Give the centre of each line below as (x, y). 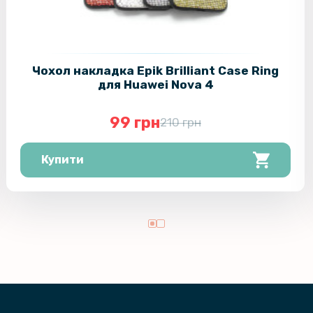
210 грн (181, 123)
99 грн (135, 123)
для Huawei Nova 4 (155, 85)
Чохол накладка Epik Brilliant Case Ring (156, 71)
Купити (62, 160)
